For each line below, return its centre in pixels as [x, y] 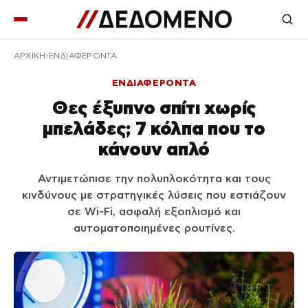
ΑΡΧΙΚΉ [30, 56]
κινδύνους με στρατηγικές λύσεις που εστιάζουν [154, 195]
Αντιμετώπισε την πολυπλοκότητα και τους [154, 178]
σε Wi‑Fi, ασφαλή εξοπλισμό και [154, 211]
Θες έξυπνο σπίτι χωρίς [154, 108]
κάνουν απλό [154, 149]
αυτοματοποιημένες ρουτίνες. [154, 228]
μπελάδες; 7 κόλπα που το [154, 128]
